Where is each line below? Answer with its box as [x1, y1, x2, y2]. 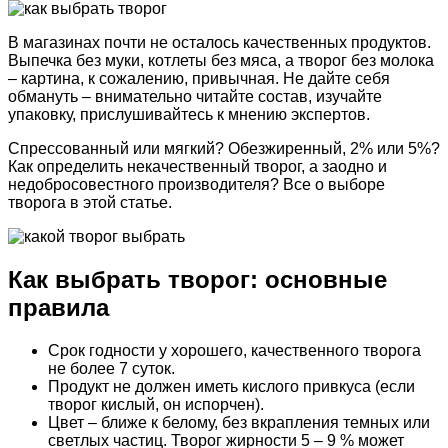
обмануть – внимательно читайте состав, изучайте [8, 87, 382, 105]
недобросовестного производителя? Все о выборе [8, 175, 385, 193]
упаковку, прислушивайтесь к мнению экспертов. [8, 105, 370, 123]
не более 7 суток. [48, 359, 175, 377]
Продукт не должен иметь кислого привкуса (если [48, 377, 415, 395]
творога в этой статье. [8, 193, 172, 211]
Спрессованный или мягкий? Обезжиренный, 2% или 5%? [8, 139, 440, 157]
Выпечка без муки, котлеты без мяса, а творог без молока [8, 51, 434, 69]
